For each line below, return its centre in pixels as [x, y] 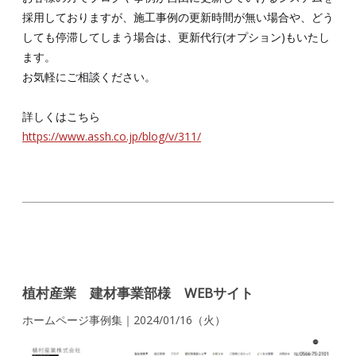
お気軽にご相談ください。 [89, 76]
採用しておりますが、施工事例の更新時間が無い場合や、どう [178, 17]
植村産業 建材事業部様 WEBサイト [138, 292]
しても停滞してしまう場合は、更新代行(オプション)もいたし [176, 37]
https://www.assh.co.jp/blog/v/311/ [112, 136]
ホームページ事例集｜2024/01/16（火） [124, 319]
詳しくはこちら [61, 116]
